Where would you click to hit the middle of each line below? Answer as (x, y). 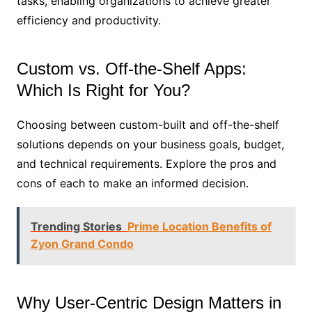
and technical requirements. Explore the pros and (146, 164)
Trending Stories (76, 227)
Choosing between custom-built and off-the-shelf (148, 125)
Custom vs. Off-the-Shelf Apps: (131, 69)
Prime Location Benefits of (199, 227)
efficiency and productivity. (88, 21)
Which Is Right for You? (103, 91)
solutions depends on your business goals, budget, (150, 145)
